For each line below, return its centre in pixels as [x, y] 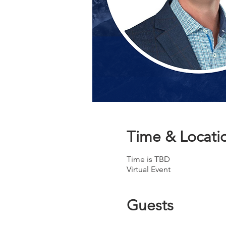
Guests [150, 206]
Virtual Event [148, 169]
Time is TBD [148, 159]
